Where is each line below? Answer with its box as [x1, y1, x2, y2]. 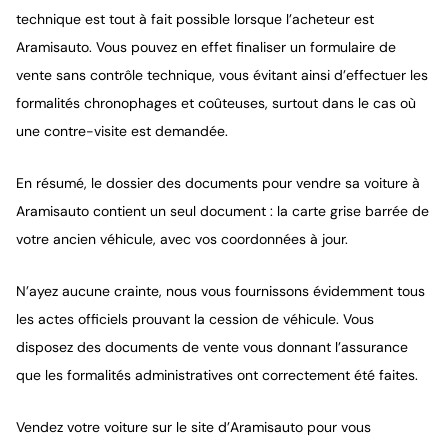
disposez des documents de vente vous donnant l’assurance [16, 338, 408, 356]
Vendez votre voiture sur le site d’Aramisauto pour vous [16, 418, 371, 436]
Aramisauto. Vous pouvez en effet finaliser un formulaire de [16, 38, 396, 56]
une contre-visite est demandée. [16, 122, 228, 140]
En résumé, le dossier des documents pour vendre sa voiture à [16, 174, 420, 192]
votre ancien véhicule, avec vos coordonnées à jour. [16, 230, 348, 248]
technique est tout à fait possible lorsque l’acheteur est [16, 10, 374, 28]
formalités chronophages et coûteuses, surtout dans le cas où [16, 94, 416, 112]
